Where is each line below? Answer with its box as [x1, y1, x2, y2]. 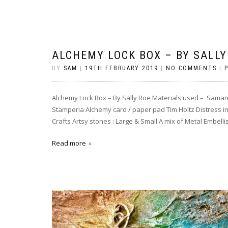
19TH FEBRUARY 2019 [85, 65, 158, 72]
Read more [52, 138, 86, 148]
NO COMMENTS [166, 65, 217, 72]
